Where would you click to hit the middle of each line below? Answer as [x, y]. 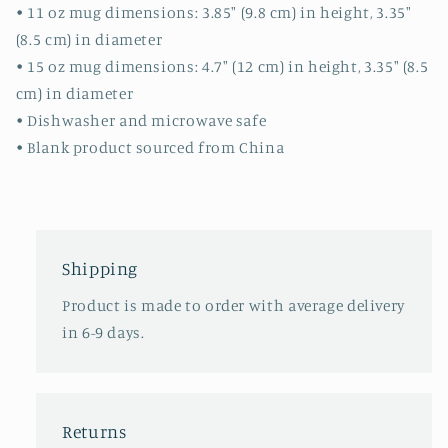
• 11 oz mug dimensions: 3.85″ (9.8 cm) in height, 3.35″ [213, 13]
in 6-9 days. [103, 333]
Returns [94, 431]
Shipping [100, 268]
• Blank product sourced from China [150, 148]
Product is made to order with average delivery [233, 306]
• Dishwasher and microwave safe [141, 121]
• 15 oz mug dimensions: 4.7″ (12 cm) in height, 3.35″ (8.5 [222, 67]
